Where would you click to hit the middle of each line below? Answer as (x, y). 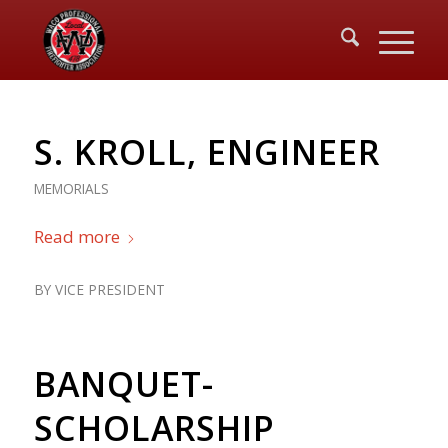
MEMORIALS (71, 188)
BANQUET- (123, 384)
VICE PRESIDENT (109, 289)
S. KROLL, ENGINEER (206, 152)
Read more (76, 236)
